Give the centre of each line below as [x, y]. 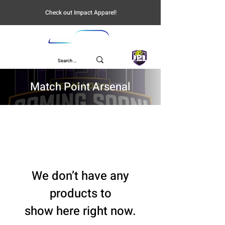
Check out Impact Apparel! [81, 13]
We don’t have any [80, 176]
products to [80, 193]
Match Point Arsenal [80, 87]
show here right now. [80, 211]
